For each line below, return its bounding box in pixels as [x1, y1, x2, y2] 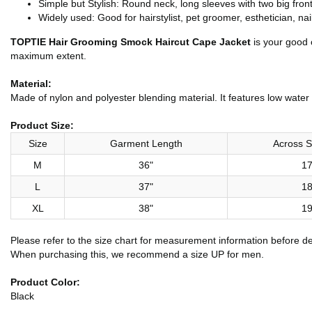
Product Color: [10, 276, 80, 288]
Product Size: [10, 120, 74, 131]
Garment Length [109, 138, 182, 149]
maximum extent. [10, 50, 86, 61]
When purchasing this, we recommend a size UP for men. [10, 249, 264, 260]
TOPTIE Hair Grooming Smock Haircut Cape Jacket [10, 36, 251, 47]
